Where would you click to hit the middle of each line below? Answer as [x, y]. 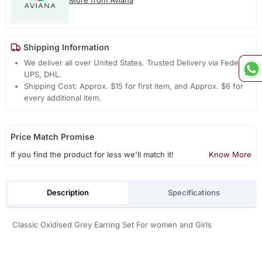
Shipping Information [65, 47]
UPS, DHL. [43, 75]
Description [68, 193]
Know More [230, 155]
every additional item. [63, 98]
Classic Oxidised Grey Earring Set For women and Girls [112, 224]
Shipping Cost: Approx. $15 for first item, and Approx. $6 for [134, 86]
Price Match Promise [52, 137]
